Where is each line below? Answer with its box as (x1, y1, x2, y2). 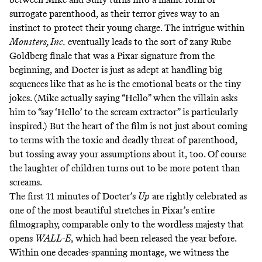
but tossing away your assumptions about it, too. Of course (9, 148, 246, 160)
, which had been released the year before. (71, 232, 236, 244)
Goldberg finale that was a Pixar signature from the (9, 50, 215, 61)
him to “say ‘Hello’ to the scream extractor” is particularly (9, 106, 238, 118)
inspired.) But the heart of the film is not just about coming (9, 120, 247, 132)
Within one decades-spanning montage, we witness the (9, 246, 229, 258)
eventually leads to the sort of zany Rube (65, 36, 231, 47)
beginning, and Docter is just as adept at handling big (9, 64, 222, 75)
